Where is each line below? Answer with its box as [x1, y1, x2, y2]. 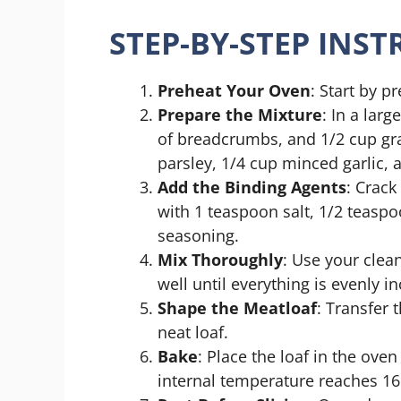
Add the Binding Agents [158, 175, 346, 198]
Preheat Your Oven [158, 79, 311, 101]
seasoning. [158, 224, 239, 246]
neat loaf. [158, 320, 228, 343]
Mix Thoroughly [158, 248, 283, 270]
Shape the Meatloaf [158, 296, 317, 319]
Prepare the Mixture [158, 103, 322, 125]
